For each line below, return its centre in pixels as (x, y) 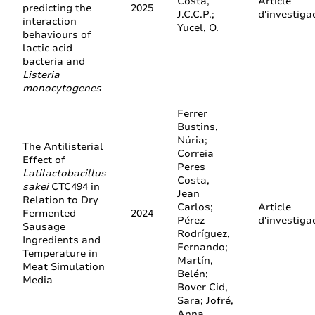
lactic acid (47, 48)
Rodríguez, (204, 234)
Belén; (193, 274)
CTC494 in (74, 187)
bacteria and (54, 62)
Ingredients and (62, 240)
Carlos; (195, 207)
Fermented (49, 213)
